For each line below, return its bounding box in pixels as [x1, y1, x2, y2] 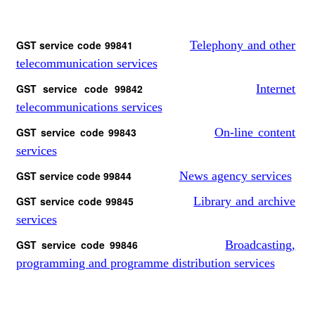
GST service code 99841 [15, 38, 190, 52]
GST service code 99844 [15, 169, 179, 183]
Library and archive [193, 194, 296, 208]
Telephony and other [189, 38, 296, 52]
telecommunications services [15, 100, 162, 114]
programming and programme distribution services [15, 256, 275, 270]
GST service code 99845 [15, 194, 194, 208]
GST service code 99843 [15, 125, 214, 139]
